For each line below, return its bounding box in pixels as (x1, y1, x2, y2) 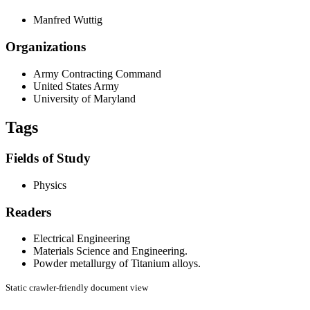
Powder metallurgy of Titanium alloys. (33, 257, 201, 270)
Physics (33, 179, 66, 192)
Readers (6, 204, 51, 219)
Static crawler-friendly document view (6, 282, 148, 293)
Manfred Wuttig (33, 14, 102, 26)
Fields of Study (6, 151, 91, 166)
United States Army (33, 80, 119, 92)
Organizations (6, 39, 86, 54)
